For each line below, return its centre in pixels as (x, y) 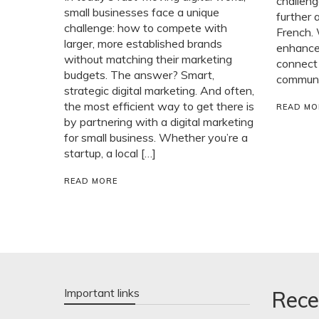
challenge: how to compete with (145, 27)
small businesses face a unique (141, 12)
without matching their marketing (148, 59)
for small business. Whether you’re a (156, 137)
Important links (101, 292)
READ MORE (90, 181)
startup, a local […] (110, 153)
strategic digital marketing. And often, (159, 90)
